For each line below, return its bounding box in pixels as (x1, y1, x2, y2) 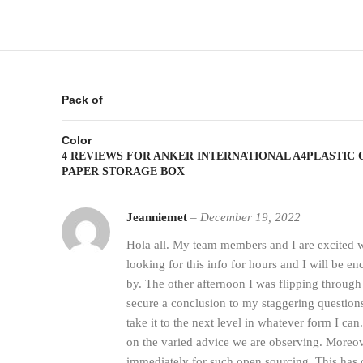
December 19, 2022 (200, 210, 301, 224)
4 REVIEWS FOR (62, 149, 153, 162)
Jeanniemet (126, 210, 190, 224)
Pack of (62, 92, 103, 106)
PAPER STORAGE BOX (62, 164, 185, 177)
